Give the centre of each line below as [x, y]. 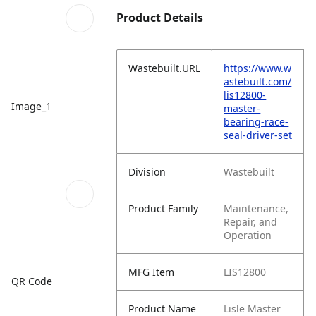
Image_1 [31, 106]
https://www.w [258, 68]
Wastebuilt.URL [165, 68]
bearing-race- [256, 122]
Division [147, 172]
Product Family [164, 208]
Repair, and [251, 222]
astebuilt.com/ [258, 81]
